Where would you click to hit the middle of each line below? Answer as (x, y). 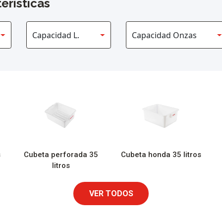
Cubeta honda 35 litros (161, 154)
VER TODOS (111, 193)
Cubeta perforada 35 (61, 154)
